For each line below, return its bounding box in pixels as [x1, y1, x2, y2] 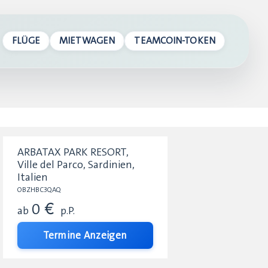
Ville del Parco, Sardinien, [17, 157, 135, 172]
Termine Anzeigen [43, 228, 127, 242]
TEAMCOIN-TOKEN [134, 34, 215, 47]
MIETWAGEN [59, 34, 115, 47]
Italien [17, 169, 48, 184]
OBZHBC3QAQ [17, 184, 61, 194]
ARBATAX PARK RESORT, [17, 144, 129, 159]
